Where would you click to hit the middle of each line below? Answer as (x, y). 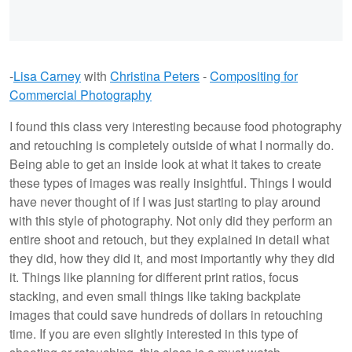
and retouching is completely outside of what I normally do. (172, 145)
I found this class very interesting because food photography (176, 126)
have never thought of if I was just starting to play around (165, 202)
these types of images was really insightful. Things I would (170, 183)
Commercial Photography (81, 95)
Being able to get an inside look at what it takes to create (165, 164)
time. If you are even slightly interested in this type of (154, 334)
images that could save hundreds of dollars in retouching (166, 315)
